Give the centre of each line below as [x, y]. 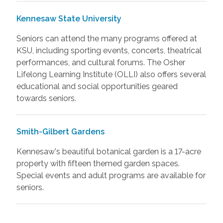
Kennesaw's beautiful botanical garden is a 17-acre [109, 151]
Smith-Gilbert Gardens [60, 131]
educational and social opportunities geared [97, 86]
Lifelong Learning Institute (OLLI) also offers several [111, 74]
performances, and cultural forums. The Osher [101, 62]
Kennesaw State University [69, 18]
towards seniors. [47, 98]
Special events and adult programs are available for [111, 175]
